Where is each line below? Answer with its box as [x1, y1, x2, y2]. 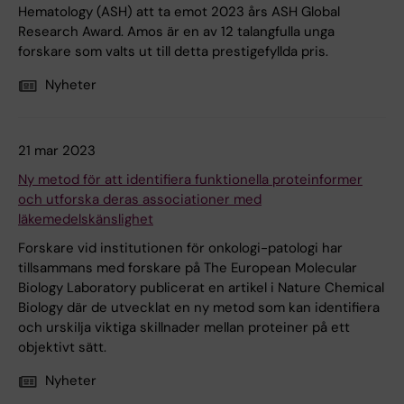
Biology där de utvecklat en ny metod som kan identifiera [18, 298, 380, 317]
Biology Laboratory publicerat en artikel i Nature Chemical [18, 279, 384, 298]
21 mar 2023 [18, 142, 96, 161]
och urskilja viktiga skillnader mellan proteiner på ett [18, 318, 350, 337]
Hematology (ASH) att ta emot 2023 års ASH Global [18, 3, 340, 22]
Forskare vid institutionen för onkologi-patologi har [18, 239, 343, 258]
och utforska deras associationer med [18, 190, 262, 209]
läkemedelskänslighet [18, 210, 153, 229]
